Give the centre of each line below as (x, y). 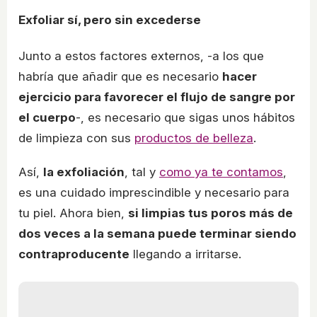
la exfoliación (84, 172)
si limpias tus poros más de (211, 213)
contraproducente (74, 254)
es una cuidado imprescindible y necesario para (154, 193)
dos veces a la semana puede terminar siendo (157, 234)
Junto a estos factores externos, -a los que (141, 56)
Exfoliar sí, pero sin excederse (110, 19)
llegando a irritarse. (185, 254)
